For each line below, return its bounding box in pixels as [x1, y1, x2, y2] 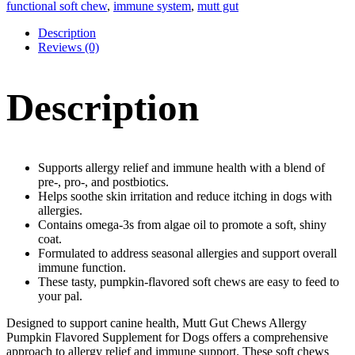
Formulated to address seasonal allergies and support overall [38, 246, 337, 260]
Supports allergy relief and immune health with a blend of [38, 160, 325, 174]
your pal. [38, 288, 82, 303]
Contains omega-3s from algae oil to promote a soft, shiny [38, 217, 326, 231]
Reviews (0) [38, 40, 99, 54]
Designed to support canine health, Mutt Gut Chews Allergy [6, 315, 307, 330]
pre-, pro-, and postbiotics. [38, 174, 169, 189]
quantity [6, 50, 46, 64]
